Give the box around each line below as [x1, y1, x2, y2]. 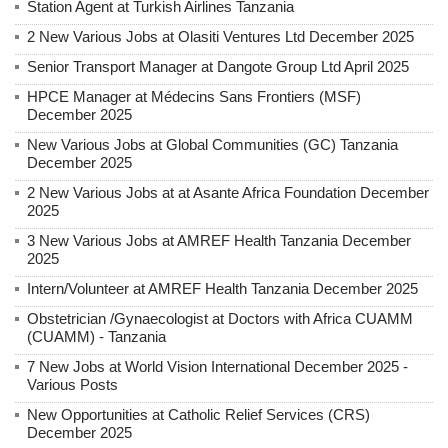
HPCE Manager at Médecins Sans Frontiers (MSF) [27, 87, 361, 105]
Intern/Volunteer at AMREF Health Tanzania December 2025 [27, 279, 418, 297]
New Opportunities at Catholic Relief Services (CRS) [27, 405, 370, 423]
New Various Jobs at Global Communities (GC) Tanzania [27, 135, 398, 153]
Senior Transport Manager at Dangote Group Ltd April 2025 [27, 57, 409, 75]
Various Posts [27, 375, 118, 393]
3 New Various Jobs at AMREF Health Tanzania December [27, 231, 411, 249]
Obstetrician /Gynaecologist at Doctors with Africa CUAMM [27, 309, 413, 327]
